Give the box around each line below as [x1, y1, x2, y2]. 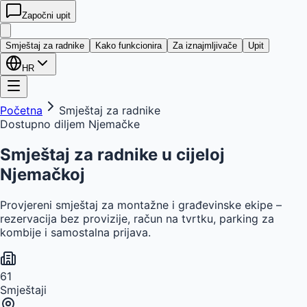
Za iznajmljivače [173, 40, 237, 51]
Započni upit [22, 10, 71, 21]
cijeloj [176, 144, 225, 164]
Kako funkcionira [95, 40, 162, 51]
